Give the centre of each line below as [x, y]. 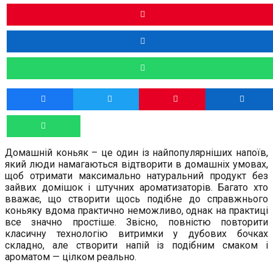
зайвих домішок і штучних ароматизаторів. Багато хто [136, 188]
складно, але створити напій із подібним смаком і [136, 246]
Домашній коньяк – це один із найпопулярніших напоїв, [136, 153]
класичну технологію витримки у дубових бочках [136, 234]
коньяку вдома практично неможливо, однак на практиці [136, 211]
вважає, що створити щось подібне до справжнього [136, 199]
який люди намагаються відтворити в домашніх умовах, [136, 165]
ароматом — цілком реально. [71, 257]
